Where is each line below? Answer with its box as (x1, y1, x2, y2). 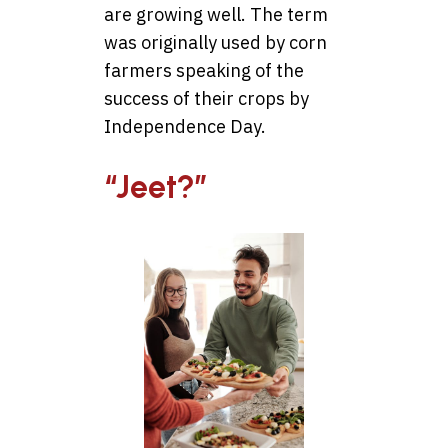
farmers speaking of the (104, 59, 304, 83)
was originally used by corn (104, 31, 327, 55)
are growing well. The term (104, 3, 328, 27)
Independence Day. (104, 115, 266, 139)
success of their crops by (104, 87, 309, 111)
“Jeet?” (104, 168, 208, 207)
